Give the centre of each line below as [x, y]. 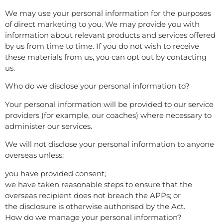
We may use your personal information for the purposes [108, 13]
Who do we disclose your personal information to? [97, 86]
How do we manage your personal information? [93, 217]
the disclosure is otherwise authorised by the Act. [95, 206]
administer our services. [49, 126]
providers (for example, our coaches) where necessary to [108, 115]
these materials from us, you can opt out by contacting [106, 57]
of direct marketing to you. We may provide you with [102, 24]
